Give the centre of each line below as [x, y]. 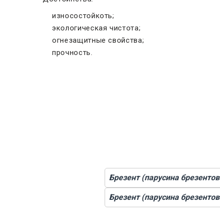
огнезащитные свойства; [98, 40]
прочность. [72, 53]
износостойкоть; [83, 16]
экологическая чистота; [96, 28]
